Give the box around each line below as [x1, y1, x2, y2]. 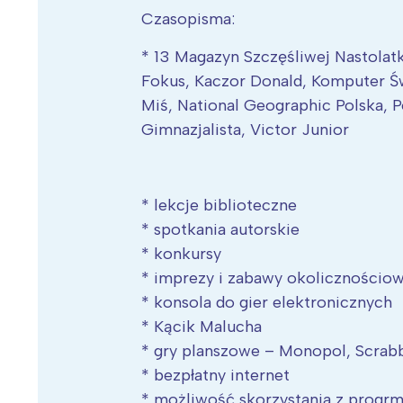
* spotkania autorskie [141, 219, 300, 240]
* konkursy [141, 244, 222, 264]
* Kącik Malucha [141, 317, 263, 337]
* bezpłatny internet [141, 365, 291, 386]
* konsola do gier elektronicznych [141, 292, 393, 313]
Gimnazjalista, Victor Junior [141, 120, 350, 140]
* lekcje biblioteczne [141, 195, 298, 216]
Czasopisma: [141, 9, 236, 30]
